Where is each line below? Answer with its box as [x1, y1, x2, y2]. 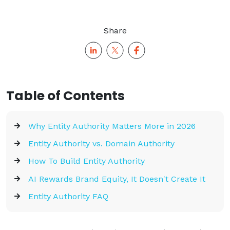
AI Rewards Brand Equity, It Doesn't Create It [28, 174, 205, 184]
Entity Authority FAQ [28, 191, 108, 202]
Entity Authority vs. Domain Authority [28, 139, 175, 148]
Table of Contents [6, 87, 125, 105]
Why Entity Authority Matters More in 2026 [28, 121, 198, 131]
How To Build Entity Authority [28, 156, 145, 166]
